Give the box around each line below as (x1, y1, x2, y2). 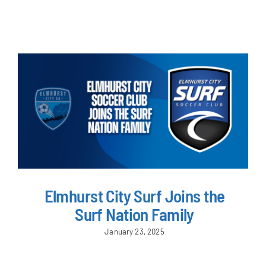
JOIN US (114, 41, 152, 55)
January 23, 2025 (104, 227, 164, 237)
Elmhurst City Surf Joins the (44, 185, 225, 207)
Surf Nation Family (75, 204, 194, 225)
